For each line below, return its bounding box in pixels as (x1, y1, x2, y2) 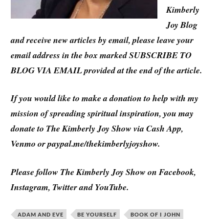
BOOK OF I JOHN (131, 211, 181, 218)
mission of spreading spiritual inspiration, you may (11, 107, 194, 120)
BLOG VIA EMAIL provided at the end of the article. (11, 64, 202, 76)
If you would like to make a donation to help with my (11, 92, 199, 105)
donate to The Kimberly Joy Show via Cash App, (11, 122, 184, 135)
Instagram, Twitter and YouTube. (11, 181, 129, 194)
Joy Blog (166, 18, 198, 31)
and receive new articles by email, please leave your (11, 33, 194, 46)
